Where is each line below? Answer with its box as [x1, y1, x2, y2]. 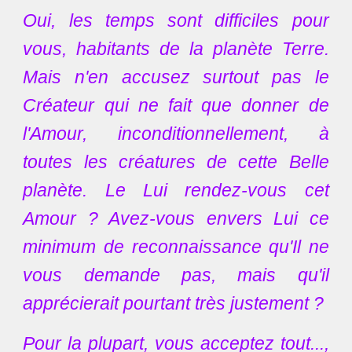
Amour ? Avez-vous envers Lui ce [23, 208, 329, 229]
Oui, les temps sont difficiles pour [23, 10, 329, 31]
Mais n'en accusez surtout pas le [23, 67, 329, 87]
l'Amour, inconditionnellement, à [23, 123, 329, 144]
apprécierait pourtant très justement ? [23, 293, 324, 313]
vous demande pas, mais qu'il [23, 265, 329, 285]
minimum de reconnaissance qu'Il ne [23, 236, 329, 257]
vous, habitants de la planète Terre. [23, 38, 329, 59]
